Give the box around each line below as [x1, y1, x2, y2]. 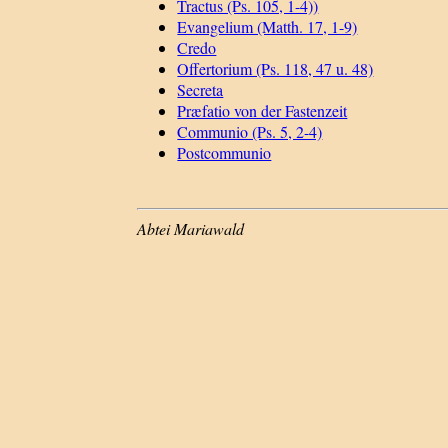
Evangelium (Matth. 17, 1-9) [177, 16, 358, 38]
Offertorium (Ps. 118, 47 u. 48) [177, 58, 374, 80]
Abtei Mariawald [137, 218, 245, 240]
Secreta [177, 79, 224, 101]
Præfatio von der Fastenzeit [177, 100, 348, 122]
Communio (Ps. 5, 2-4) [177, 121, 323, 143]
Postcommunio [177, 142, 272, 164]
